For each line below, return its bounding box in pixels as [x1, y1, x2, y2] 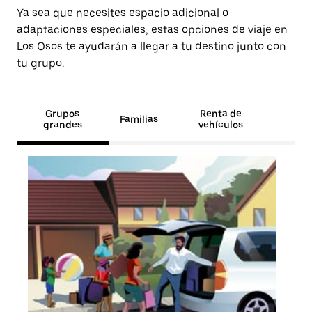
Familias [119, 114, 158, 125]
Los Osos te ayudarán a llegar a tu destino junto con [17, 40, 286, 53]
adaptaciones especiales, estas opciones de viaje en [17, 23, 288, 36]
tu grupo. [17, 56, 64, 70]
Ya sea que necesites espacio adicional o [17, 6, 228, 19]
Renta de [200, 108, 242, 119]
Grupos [45, 108, 80, 119]
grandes [42, 119, 82, 130]
